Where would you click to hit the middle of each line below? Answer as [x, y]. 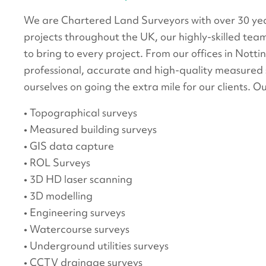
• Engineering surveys [75, 212]
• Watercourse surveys [77, 229]
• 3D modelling [58, 196]
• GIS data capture [69, 146]
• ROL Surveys [57, 162]
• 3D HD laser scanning [78, 179]
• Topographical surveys [81, 113]
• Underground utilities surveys [96, 246]
